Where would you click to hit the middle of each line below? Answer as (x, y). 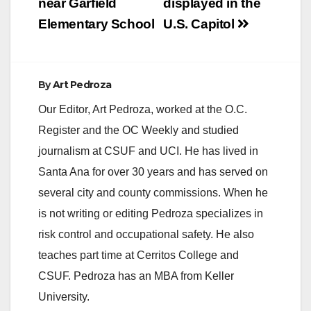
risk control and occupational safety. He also (146, 234)
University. (64, 296)
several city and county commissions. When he (153, 192)
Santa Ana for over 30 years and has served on (153, 171)
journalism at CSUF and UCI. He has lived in (148, 151)
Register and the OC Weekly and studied (138, 130)
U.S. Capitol (201, 24)
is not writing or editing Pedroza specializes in (151, 213)
